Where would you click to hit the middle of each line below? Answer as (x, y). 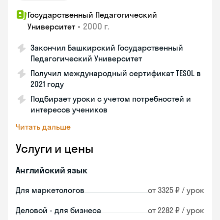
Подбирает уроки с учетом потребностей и (111, 99)
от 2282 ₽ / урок (176, 210)
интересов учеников (69, 110)
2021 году (47, 84)
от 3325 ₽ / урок (176, 190)
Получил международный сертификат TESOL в (116, 73)
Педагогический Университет (86, 58)
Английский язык (52, 170)
